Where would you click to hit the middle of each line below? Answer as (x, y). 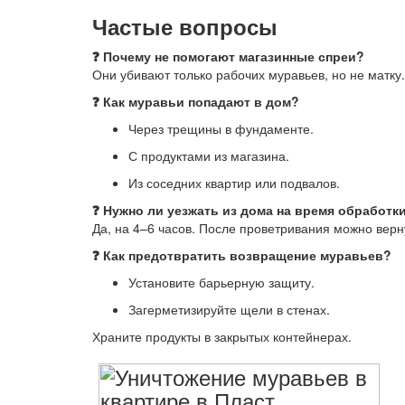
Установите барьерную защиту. (221, 282)
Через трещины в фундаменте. (221, 128)
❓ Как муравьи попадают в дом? (196, 101)
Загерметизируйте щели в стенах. (229, 309)
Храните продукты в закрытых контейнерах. (222, 336)
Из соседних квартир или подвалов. (234, 183)
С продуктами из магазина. (209, 155)
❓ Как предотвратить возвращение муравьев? (242, 255)
